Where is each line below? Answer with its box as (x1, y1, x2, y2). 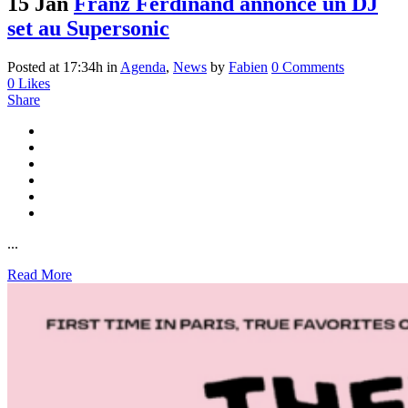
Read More (7, 266, 72, 282)
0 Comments (271, 58, 344, 75)
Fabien (229, 58, 268, 75)
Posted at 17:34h (7, 58, 103, 75)
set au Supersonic (7, 15, 169, 40)
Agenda (120, 58, 166, 75)
